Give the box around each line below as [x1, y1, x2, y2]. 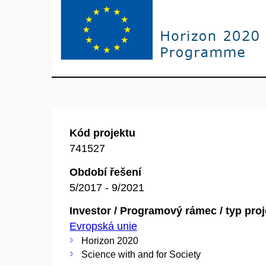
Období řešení [69, 166, 141, 178]
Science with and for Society [81, 249, 201, 259]
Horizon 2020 [81, 236, 138, 246]
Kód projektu [69, 127, 135, 139]
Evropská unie [69, 220, 137, 232]
